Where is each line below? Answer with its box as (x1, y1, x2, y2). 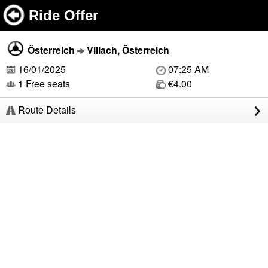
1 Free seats (16, 77, 70, 90)
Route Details (16, 103, 76, 117)
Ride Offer (29, 7, 98, 23)
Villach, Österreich (87, 43, 169, 57)
